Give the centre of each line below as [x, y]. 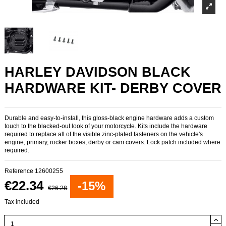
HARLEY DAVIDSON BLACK [98, 72]
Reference [19, 171]
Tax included [22, 202]
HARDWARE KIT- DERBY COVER [113, 88]
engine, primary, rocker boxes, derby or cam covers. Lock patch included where [112, 142]
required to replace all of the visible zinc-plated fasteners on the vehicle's [104, 134]
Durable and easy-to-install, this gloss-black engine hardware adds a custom [109, 118]
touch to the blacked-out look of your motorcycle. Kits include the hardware [106, 126]
